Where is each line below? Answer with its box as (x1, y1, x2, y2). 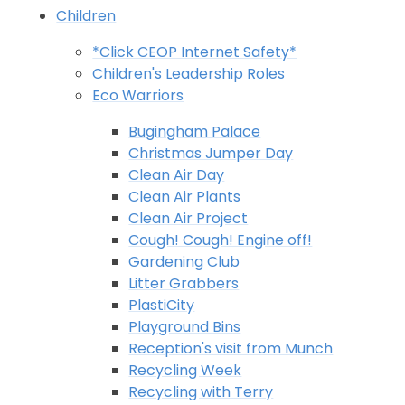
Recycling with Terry (128, 381, 274, 402)
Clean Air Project (128, 207, 249, 229)
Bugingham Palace (128, 120, 261, 142)
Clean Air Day (128, 164, 225, 185)
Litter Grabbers (128, 272, 240, 294)
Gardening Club (128, 250, 240, 272)
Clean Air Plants (128, 185, 241, 207)
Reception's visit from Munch (128, 337, 334, 359)
